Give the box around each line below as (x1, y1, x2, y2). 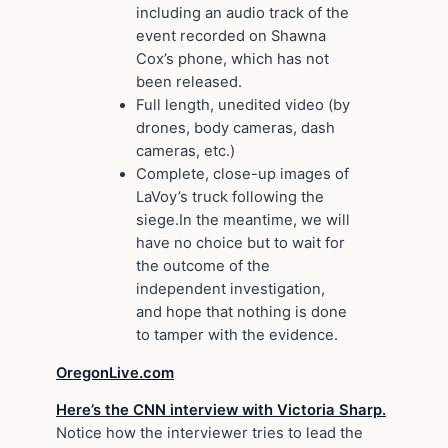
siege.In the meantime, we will (136, 210, 350, 229)
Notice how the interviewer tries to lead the (56, 424, 363, 443)
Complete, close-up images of (136, 164, 349, 183)
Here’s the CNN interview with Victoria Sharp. (56, 401, 386, 420)
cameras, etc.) (136, 141, 235, 160)
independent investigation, (136, 279, 325, 298)
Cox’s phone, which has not (136, 49, 329, 68)
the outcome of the (136, 256, 270, 275)
